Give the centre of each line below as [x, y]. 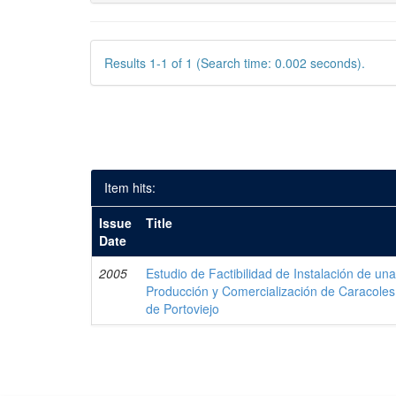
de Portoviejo [183, 308]
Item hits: [130, 187]
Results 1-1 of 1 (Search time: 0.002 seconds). [235, 63]
